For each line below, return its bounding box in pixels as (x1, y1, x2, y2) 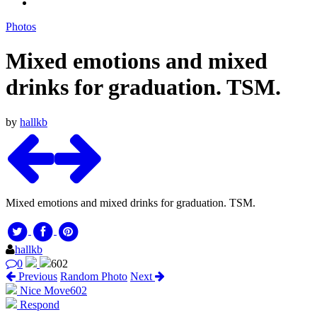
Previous (16, 270, 57, 282)
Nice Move (20, 284, 70, 296)
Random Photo (60, 270, 127, 282)
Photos (6, 20, 36, 33)
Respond (17, 298, 59, 311)
